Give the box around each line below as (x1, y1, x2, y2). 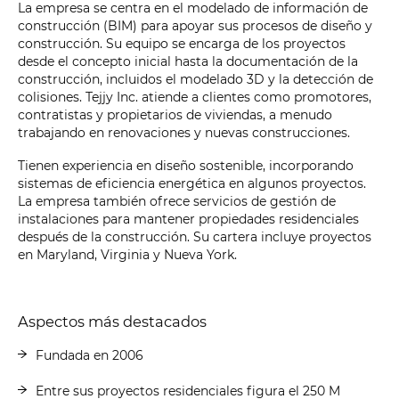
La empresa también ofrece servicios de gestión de (18, 192, 336, 209)
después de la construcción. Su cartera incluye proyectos (18, 228, 371, 245)
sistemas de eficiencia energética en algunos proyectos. (18, 175, 366, 191)
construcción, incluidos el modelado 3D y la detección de (18, 70, 373, 87)
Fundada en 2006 (36, 346, 147, 363)
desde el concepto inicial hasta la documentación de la (18, 53, 358, 69)
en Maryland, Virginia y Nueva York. (18, 246, 237, 263)
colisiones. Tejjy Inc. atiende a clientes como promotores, (18, 88, 371, 105)
